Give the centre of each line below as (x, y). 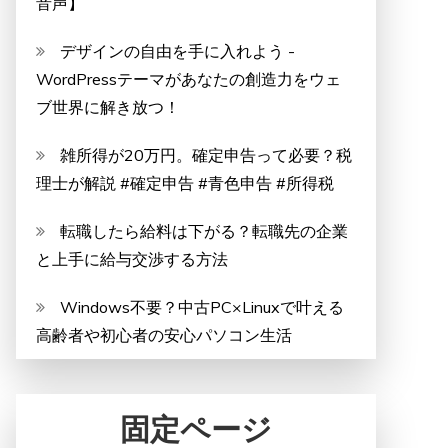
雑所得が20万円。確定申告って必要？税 (206, 155)
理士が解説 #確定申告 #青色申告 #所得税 (185, 183)
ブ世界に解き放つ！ (116, 107)
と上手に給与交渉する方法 (132, 259)
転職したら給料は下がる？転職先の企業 (204, 231)
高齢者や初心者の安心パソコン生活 (164, 335)
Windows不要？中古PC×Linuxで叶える (202, 307)
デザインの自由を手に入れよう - (177, 51)
